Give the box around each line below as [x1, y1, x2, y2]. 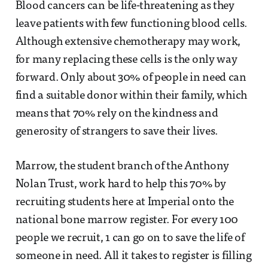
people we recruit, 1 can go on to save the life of [15, 232, 245, 244]
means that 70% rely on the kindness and [15, 108, 218, 120]
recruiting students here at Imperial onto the [15, 196, 234, 208]
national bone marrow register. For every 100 [15, 214, 239, 226]
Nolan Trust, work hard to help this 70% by [15, 178, 226, 190]
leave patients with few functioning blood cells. [15, 18, 248, 30]
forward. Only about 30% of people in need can [15, 72, 246, 84]
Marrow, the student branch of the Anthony [15, 160, 230, 172]
